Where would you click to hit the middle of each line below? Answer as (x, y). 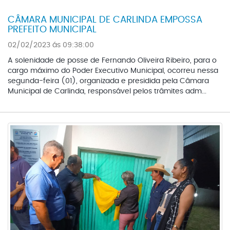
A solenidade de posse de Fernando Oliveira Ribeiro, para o (112, 60)
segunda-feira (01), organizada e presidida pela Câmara (108, 81)
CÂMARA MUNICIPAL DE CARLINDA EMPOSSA (105, 20)
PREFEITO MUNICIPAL (52, 30)
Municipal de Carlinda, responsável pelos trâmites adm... (107, 91)
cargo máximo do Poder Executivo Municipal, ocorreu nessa (113, 71)
